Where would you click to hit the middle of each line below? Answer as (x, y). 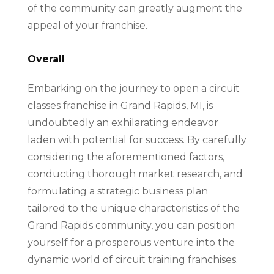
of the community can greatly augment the (135, 8)
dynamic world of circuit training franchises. (132, 259)
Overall (46, 59)
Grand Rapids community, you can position (131, 225)
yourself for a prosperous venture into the (131, 242)
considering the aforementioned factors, (126, 157)
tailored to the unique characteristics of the (133, 208)
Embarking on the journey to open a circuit (133, 88)
